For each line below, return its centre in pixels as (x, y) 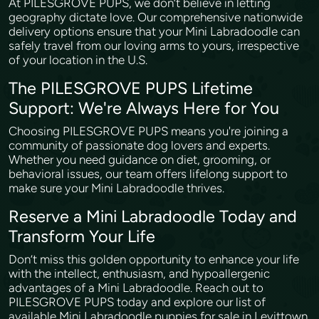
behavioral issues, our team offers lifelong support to (148, 174)
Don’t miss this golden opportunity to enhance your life (154, 259)
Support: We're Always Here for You (146, 108)
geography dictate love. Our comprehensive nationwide (156, 17)
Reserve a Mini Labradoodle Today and (153, 216)
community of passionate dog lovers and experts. (139, 145)
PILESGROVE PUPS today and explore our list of (137, 302)
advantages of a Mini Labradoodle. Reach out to (136, 288)
